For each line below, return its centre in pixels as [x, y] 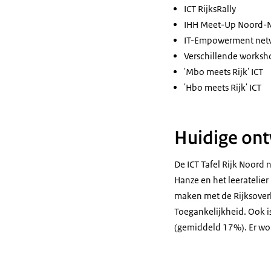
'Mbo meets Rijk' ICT [224, 72]
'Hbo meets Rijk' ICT [223, 87]
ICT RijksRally [210, 9]
